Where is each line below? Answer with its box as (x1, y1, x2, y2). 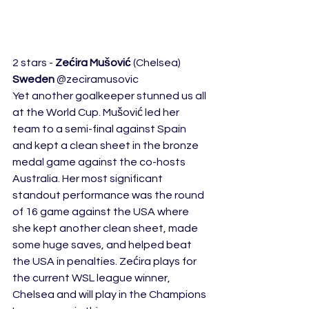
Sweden (12, 74, 54, 85)
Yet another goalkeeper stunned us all (12, 90, 208, 101)
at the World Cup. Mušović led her (12, 107, 181, 118)
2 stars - (12, 57, 55, 68)
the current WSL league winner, (12, 272, 172, 283)
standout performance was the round (12, 190, 206, 201)
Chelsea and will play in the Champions (12, 289, 208, 300)
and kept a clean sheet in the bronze (12, 140, 201, 151)
